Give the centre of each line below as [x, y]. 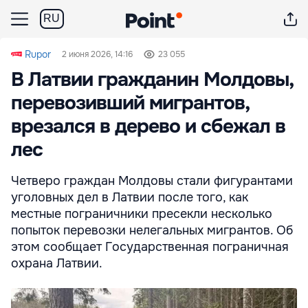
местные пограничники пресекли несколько [142, 214]
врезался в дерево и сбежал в [148, 126]
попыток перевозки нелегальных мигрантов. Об [152, 230]
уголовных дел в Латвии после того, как [130, 197]
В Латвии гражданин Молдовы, [152, 80]
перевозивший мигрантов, [130, 103]
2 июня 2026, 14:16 [97, 54]
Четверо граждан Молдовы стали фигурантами [152, 181]
